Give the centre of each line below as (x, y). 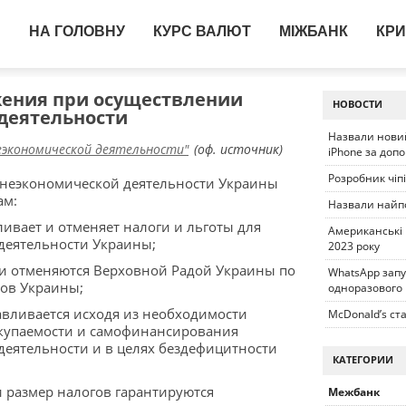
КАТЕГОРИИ (363, 359)
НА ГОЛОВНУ (77, 31)
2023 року (354, 246)
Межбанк (354, 392)
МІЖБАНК (314, 31)
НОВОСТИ (358, 104)
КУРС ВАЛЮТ (202, 31)
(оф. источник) (237, 149)
